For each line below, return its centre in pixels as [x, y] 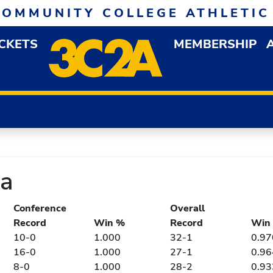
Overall [187, 208]
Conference [40, 208]
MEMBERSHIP [215, 44]
